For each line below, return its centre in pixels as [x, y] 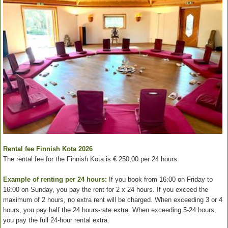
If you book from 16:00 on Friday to [160, 179]
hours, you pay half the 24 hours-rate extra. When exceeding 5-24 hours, [110, 210]
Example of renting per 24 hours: [55, 179]
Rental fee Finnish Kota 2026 [48, 149]
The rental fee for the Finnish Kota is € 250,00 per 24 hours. [91, 159]
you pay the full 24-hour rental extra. [56, 220]
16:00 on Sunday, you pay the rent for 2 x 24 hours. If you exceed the [106, 189]
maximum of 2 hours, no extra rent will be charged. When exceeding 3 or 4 [113, 199]
